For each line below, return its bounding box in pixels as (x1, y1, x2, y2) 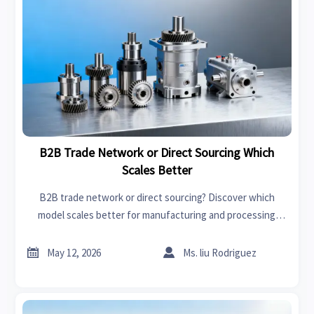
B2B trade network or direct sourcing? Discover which (39, 190, 275, 204)
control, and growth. (112, 243, 202, 257)
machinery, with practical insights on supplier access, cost (30, 225, 283, 239)
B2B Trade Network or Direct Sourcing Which (39, 144, 275, 161)
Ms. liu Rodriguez (183, 245, 257, 259)
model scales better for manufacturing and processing (38, 207, 276, 221)
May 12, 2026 (47, 245, 102, 259)
